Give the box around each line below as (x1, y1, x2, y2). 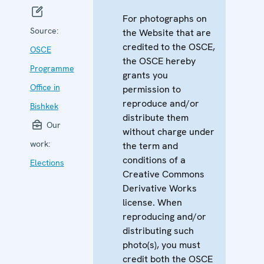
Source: (29, 25, 58, 36)
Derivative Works (122, 181, 197, 194)
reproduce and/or (122, 97, 199, 110)
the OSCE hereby (122, 54, 196, 67)
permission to (122, 82, 181, 95)
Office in (29, 81, 60, 93)
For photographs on (122, 12, 207, 25)
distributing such (122, 224, 194, 237)
